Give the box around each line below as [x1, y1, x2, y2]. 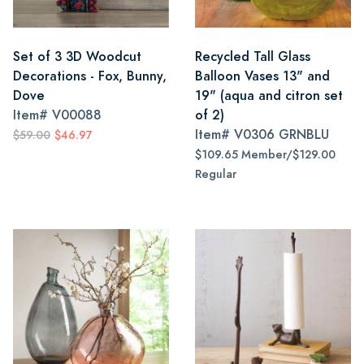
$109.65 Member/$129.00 [195, 147, 336, 162]
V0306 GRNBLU [234, 125, 329, 144]
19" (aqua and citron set [195, 86, 343, 105]
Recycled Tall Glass [195, 47, 310, 66]
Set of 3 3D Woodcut [13, 47, 141, 66]
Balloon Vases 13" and [195, 67, 330, 85]
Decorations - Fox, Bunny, [13, 67, 167, 85]
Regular [195, 167, 236, 182]
